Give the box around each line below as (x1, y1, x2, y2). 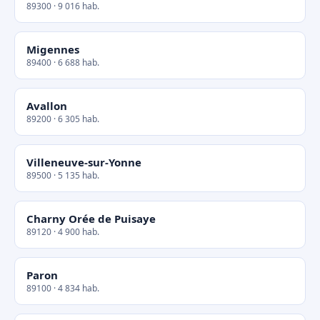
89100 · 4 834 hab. (26, 282, 99, 294)
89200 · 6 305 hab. (26, 113, 99, 125)
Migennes (26, 42, 79, 56)
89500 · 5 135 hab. (26, 169, 99, 181)
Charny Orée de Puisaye (26, 211, 156, 226)
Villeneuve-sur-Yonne (26, 155, 141, 169)
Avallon (26, 99, 67, 113)
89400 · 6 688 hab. (26, 56, 99, 69)
